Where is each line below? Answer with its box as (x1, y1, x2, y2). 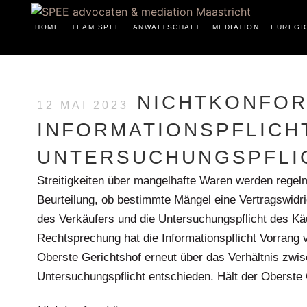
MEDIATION (212, 23, 259, 31)
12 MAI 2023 (36, 99, 129, 111)
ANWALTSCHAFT (132, 23, 201, 31)
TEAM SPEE (71, 23, 121, 31)
